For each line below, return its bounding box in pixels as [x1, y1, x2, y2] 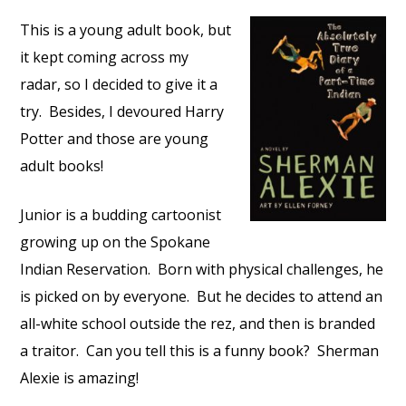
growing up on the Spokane [20, 232, 211, 252]
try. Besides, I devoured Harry [20, 101, 225, 121]
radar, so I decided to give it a [20, 74, 218, 94]
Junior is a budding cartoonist [20, 205, 222, 225]
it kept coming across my [20, 47, 189, 67]
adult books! [20, 156, 104, 176]
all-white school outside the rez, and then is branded [20, 314, 376, 333]
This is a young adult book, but [20, 20, 232, 40]
